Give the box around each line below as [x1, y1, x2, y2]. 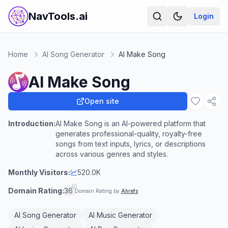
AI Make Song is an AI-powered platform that [55, 119, 206, 128]
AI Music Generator [89, 211, 152, 219]
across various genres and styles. [55, 150, 168, 158]
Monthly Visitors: [8, 168, 70, 177]
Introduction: [8, 119, 55, 128]
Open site [84, 97, 119, 105]
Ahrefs [121, 188, 138, 194]
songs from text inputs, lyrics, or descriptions [55, 139, 206, 148]
